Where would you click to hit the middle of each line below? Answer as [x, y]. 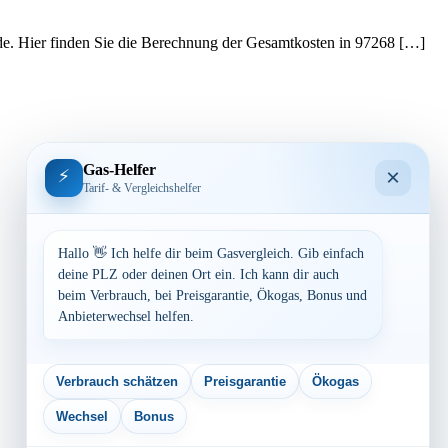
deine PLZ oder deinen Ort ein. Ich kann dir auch [198, 274]
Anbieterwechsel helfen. [126, 316]
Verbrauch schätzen [117, 381]
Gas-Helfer [119, 169]
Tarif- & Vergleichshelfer [142, 187]
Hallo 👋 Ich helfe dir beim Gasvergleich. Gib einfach [211, 253]
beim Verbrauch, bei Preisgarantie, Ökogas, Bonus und [212, 295]
